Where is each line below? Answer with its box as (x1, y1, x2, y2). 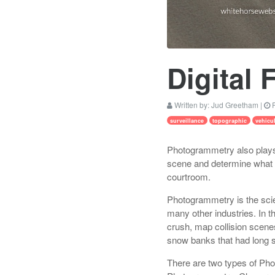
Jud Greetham (211, 99, 258, 110)
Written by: (172, 99, 211, 110)
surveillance (170, 116, 204, 125)
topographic (212, 116, 247, 125)
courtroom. (167, 170, 211, 184)
